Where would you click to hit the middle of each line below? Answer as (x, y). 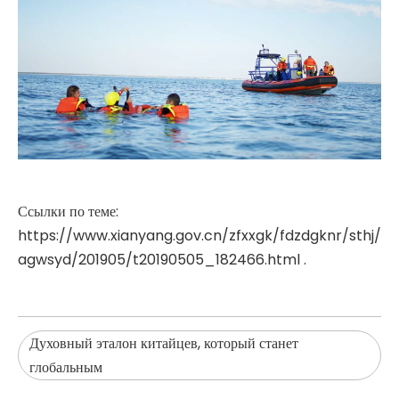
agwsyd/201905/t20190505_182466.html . (162, 259)
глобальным (66, 367)
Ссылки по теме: (68, 211)
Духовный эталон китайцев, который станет (164, 343)
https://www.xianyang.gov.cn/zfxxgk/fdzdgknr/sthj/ (199, 235)
